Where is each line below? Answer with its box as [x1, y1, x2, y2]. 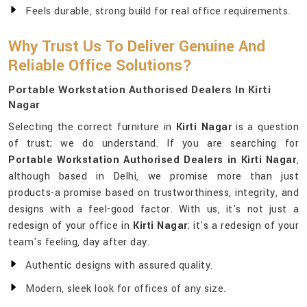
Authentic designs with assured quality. [25, 258, 213, 273]
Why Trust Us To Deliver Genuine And [8, 36, 265, 58]
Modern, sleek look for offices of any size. [25, 282, 226, 297]
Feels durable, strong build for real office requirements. [25, 4, 291, 19]
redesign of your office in [8, 219, 134, 234]
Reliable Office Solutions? [8, 55, 192, 77]
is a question [232, 120, 299, 135]
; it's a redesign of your [187, 219, 299, 234]
